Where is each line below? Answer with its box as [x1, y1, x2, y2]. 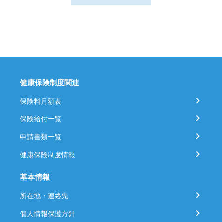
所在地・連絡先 [20, 190, 68, 200]
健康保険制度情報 [20, 149, 75, 159]
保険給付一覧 [20, 113, 61, 123]
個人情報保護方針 [20, 208, 75, 218]
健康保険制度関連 [20, 77, 79, 88]
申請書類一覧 [20, 131, 61, 141]
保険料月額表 [20, 96, 61, 106]
